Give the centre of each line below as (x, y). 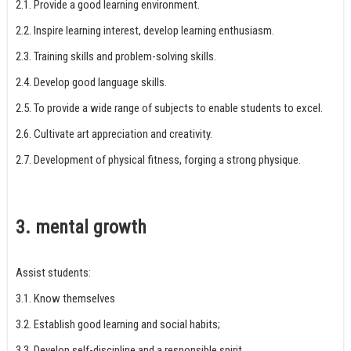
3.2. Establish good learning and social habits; (118, 324)
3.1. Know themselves (65, 298)
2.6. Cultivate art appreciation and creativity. (114, 134)
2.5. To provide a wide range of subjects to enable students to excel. (169, 108)
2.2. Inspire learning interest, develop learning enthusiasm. (145, 30)
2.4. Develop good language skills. (91, 82)
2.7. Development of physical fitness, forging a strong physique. (158, 159)
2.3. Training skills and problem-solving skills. (116, 56)
